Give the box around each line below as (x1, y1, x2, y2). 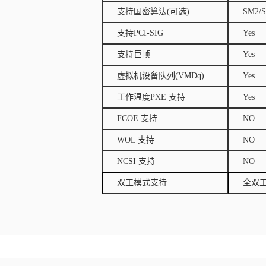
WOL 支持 (117, 135, 154, 144)
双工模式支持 (117, 178, 167, 187)
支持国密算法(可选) (117, 7, 189, 16)
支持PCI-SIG (117, 28, 163, 37)
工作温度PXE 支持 (117, 93, 185, 102)
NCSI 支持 (117, 157, 155, 166)
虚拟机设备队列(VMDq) (117, 71, 204, 80)
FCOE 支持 (117, 114, 157, 123)
